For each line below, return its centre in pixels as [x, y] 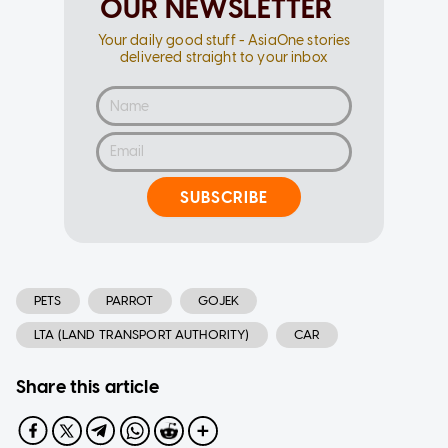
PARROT [129, 301]
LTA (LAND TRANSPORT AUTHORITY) [142, 335]
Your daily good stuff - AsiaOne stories [224, 41]
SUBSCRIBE [224, 197]
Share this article [87, 387]
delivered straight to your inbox [224, 58]
